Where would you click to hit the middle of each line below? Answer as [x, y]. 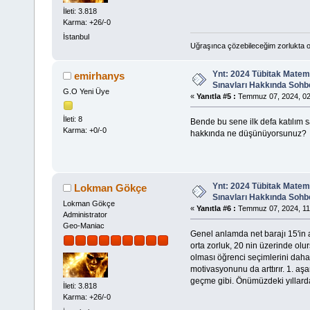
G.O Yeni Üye [86, 91]
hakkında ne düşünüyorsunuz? [248, 133]
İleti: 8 [72, 119]
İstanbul [76, 37]
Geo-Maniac [83, 225]
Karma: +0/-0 [84, 130]
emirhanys [100, 75]
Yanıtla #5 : [216, 96]
